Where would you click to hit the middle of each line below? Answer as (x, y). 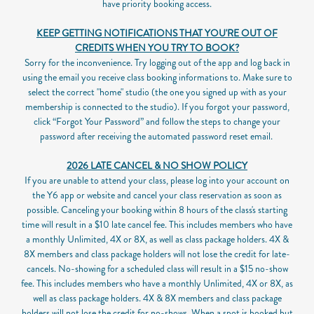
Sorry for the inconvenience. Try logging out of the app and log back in (157, 62)
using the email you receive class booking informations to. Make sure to (157, 77)
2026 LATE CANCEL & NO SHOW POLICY (157, 165)
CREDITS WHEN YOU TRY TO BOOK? (157, 48)
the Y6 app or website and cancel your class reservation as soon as (157, 195)
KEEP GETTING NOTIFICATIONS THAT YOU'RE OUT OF (157, 33)
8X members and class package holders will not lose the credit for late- (157, 254)
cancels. (42, 268)
